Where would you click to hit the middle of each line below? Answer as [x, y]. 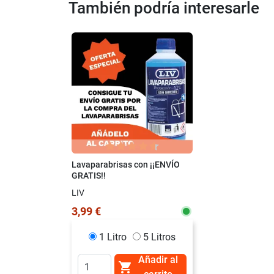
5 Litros [159, 237]
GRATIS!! [89, 176]
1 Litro [113, 237]
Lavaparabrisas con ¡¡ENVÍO [126, 165]
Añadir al [158, 259]
